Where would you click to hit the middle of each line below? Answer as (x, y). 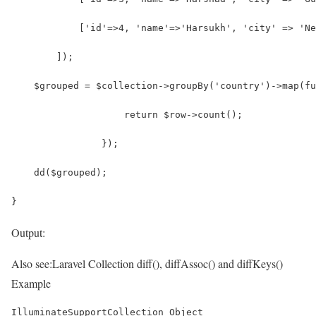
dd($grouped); (59, 172)
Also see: (32, 263)
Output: (28, 232)
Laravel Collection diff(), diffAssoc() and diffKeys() (168, 263)
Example (31, 283)
